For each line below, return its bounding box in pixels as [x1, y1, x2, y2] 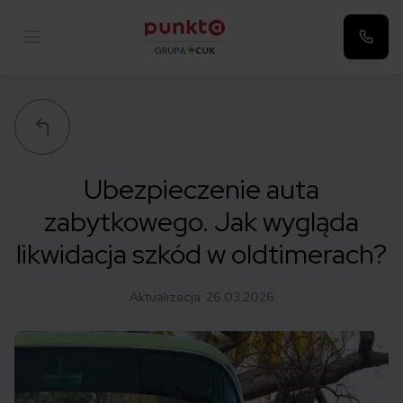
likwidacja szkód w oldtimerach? [16, 236, 387, 272]
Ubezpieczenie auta [84, 171, 319, 207]
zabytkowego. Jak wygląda [44, 203, 359, 239]
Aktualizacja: [129, 289, 206, 305]
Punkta [143, 54, 190, 74]
